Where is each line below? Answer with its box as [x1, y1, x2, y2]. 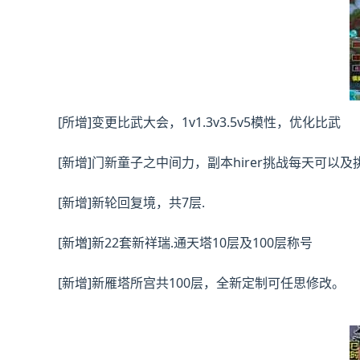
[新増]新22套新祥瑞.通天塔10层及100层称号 [58, 234, 313, 252]
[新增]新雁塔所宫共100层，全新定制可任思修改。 [58, 274, 345, 292]
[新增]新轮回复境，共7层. [58, 194, 205, 211]
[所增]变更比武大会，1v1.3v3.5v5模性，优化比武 [58, 113, 341, 131]
